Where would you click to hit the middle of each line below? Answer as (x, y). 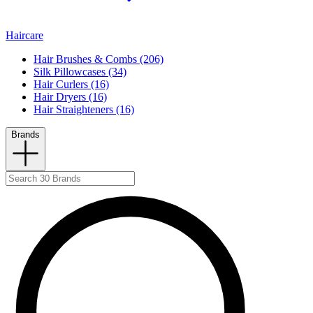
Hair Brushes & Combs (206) (99, 59)
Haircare (24, 36)
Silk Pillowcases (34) (80, 72)
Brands (26, 135)
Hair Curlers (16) (71, 85)
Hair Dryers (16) (70, 97)
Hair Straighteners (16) (84, 110)
